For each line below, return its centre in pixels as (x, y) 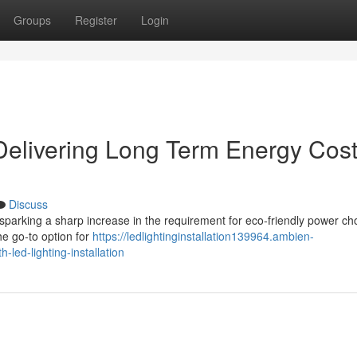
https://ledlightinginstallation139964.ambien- (203, 236)
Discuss (28, 204)
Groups (32, 20)
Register (96, 20)
